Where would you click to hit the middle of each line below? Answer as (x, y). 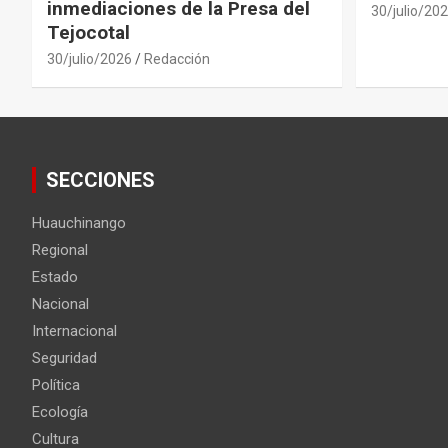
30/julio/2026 (89, 58)
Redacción (177, 58)
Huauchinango (79, 222)
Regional (60, 249)
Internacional (74, 330)
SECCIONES (100, 179)
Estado (55, 276)
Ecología (60, 411)
